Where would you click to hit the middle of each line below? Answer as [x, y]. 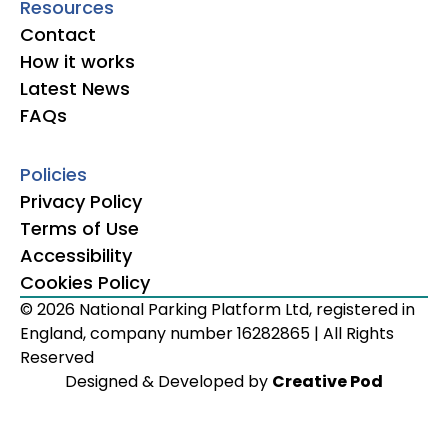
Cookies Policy [85, 282]
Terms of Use [79, 228]
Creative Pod [327, 381]
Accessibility [76, 255]
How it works [77, 61]
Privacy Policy [81, 201]
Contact [58, 34]
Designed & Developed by [168, 381]
